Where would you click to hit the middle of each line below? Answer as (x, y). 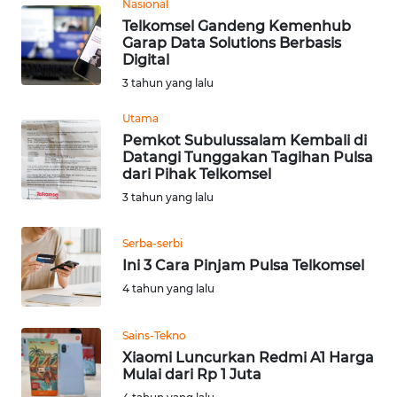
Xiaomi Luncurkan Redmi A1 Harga (248, 358)
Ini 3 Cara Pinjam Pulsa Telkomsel (243, 265)
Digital (146, 60)
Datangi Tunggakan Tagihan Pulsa (248, 158)
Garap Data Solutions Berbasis (232, 43)
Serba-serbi (152, 243)
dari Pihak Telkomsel (197, 175)
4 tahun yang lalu (168, 288)
